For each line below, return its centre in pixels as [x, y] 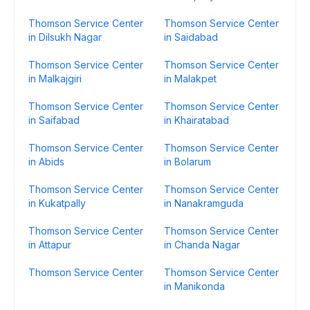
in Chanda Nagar [202, 245]
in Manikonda [194, 286]
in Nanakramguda [204, 203]
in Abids [46, 162]
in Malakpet [190, 79]
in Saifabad [54, 120]
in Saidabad [191, 37]
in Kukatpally [57, 203]
